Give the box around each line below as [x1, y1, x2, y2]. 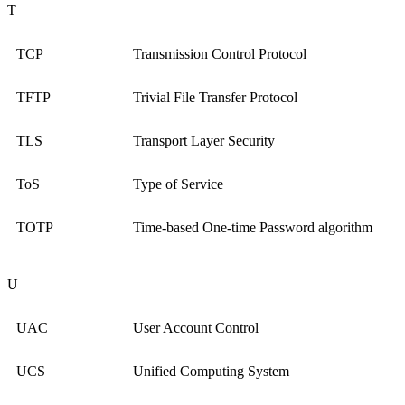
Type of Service [133, 176, 223, 193]
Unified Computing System [133, 363, 289, 380]
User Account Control [133, 320, 259, 336]
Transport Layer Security [133, 133, 275, 149]
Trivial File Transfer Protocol [133, 89, 297, 106]
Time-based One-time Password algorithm [133, 220, 372, 236]
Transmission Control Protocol [133, 46, 306, 62]
